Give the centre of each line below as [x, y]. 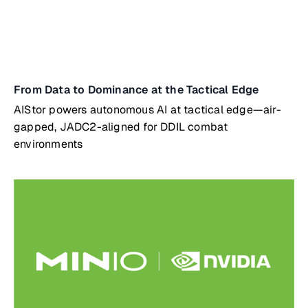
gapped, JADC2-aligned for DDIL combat [121, 127]
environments [48, 144]
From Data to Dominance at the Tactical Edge [136, 90]
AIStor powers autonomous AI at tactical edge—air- [147, 110]
